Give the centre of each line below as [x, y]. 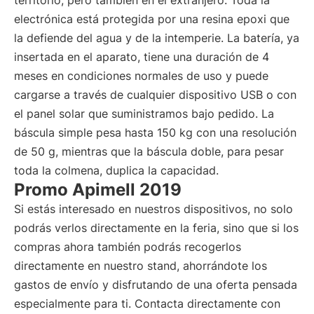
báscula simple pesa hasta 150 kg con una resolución [155, 132]
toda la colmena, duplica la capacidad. [116, 170]
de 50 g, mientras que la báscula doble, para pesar [149, 151]
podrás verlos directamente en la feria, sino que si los [156, 228]
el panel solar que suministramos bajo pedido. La [144, 114]
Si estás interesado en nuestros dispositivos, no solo [153, 209]
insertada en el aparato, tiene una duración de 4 [142, 57]
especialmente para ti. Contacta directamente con [147, 303]
